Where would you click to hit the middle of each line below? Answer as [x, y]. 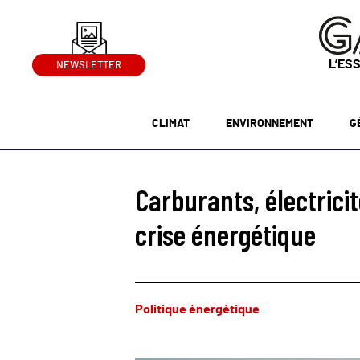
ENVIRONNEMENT [269, 124]
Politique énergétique [197, 309]
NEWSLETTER [89, 66]
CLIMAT [171, 124]
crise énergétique [225, 234]
